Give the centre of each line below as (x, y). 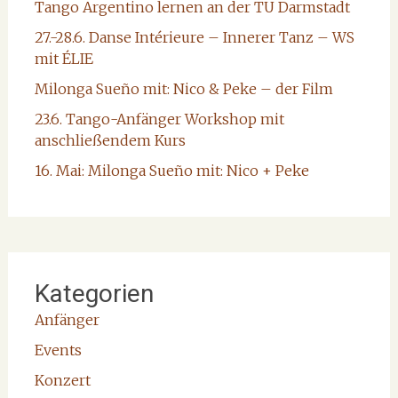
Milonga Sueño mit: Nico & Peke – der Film (183, 89)
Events (58, 350)
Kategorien (94, 294)
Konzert (62, 381)
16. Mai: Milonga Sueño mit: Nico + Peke (171, 171)
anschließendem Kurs (110, 141)
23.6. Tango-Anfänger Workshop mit (159, 119)
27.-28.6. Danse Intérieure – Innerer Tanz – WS (194, 38)
